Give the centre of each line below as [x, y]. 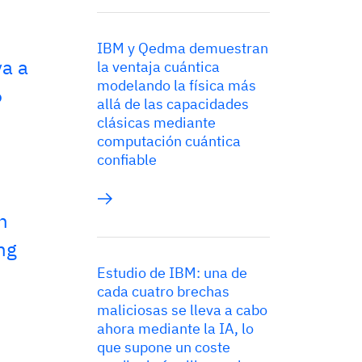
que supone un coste [164, 347]
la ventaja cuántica [158, 67]
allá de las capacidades [173, 104]
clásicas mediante [156, 122]
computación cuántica [169, 141]
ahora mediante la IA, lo [175, 328]
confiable [127, 160]
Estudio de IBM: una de [172, 273]
